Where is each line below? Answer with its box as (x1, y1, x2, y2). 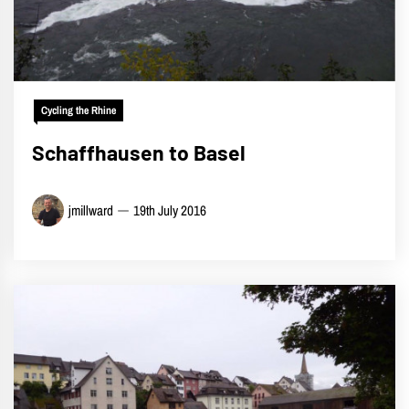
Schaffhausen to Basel (32, 139, 246, 165)
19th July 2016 (133, 200, 206, 220)
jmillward (68, 200, 113, 220)
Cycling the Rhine (41, 102, 116, 118)
